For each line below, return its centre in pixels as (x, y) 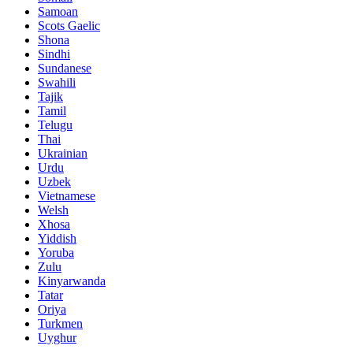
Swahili (57, 82)
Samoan (58, 11)
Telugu (55, 125)
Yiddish (57, 238)
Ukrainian (63, 153)
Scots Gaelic (69, 26)
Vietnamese (67, 196)
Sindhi (54, 54)
